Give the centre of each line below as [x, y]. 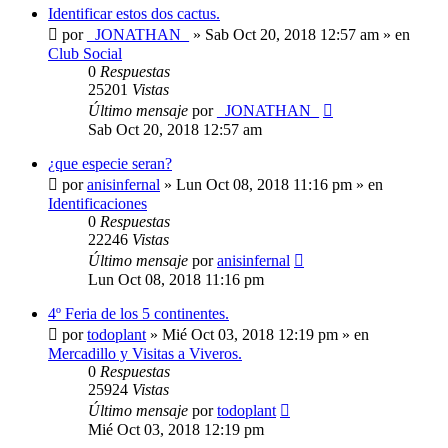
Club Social [85, 54]
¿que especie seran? [110, 164]
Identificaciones [97, 204]
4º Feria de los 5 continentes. [138, 314]
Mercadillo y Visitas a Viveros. [145, 354]
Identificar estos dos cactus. [134, 14]
